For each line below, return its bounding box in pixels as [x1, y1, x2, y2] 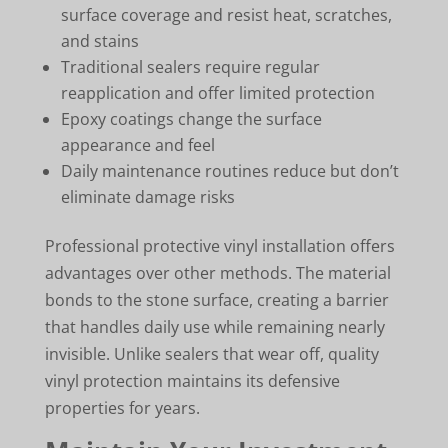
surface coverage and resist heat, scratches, [60, 3, 392, 26]
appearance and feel [60, 133, 215, 156]
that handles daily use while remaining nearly [44, 315, 385, 338]
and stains [60, 29, 139, 52]
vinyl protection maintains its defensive [44, 369, 340, 392]
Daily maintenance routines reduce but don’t [60, 159, 399, 182]
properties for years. [44, 396, 200, 419]
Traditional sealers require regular [60, 55, 320, 78]
